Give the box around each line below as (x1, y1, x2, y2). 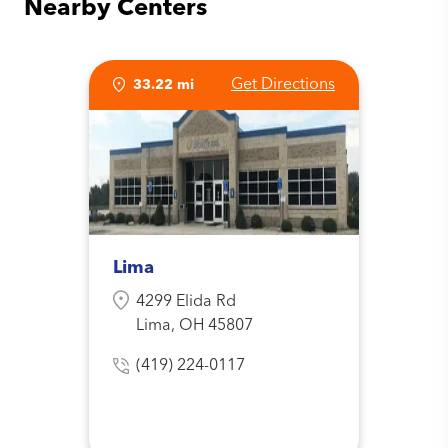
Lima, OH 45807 (136, 318, 253, 335)
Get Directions (231, 77, 335, 94)
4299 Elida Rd (136, 294, 236, 311)
